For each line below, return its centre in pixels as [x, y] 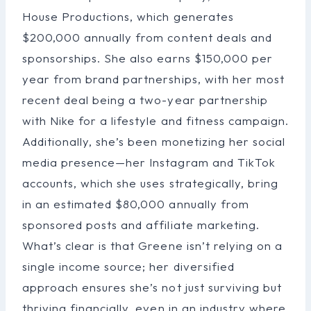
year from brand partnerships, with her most [153, 78]
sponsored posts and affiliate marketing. [141, 224]
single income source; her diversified [128, 266]
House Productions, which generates [128, 16]
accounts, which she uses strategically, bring [150, 183]
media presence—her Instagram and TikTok [149, 162]
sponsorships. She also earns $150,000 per [148, 58]
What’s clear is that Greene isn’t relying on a [152, 245]
